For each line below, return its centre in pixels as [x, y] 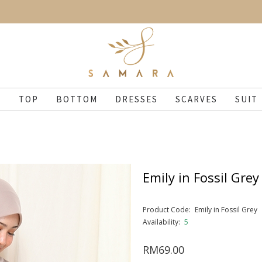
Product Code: [167, 210]
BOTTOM [77, 99]
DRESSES [137, 99]
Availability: [161, 222]
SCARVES [196, 99]
